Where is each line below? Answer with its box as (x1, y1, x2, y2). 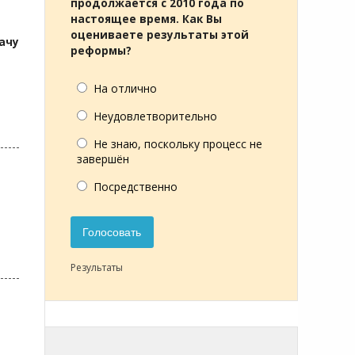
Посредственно (94, 179, 177, 194)
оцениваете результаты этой (71, 28, 249, 42)
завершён (77, 151, 129, 166)
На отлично (94, 81, 157, 96)
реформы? (71, 44, 132, 58)
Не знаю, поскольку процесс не (94, 136, 262, 151)
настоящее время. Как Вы (71, 12, 222, 26)
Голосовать (82, 226, 142, 239)
